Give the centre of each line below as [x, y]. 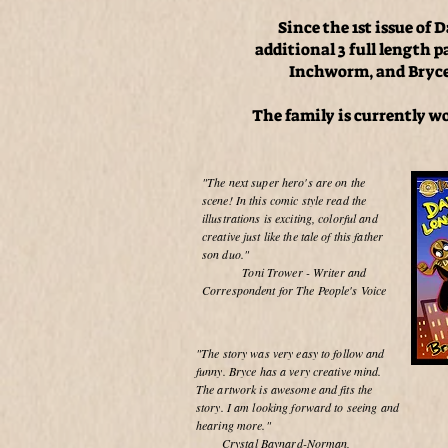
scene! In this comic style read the [284, 200]
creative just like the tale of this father [293, 236]
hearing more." [235, 425]
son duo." [226, 254]
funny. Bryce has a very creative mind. [289, 371]
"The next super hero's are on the [283, 182]
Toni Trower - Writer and [284, 272]
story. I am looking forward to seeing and [297, 407]
